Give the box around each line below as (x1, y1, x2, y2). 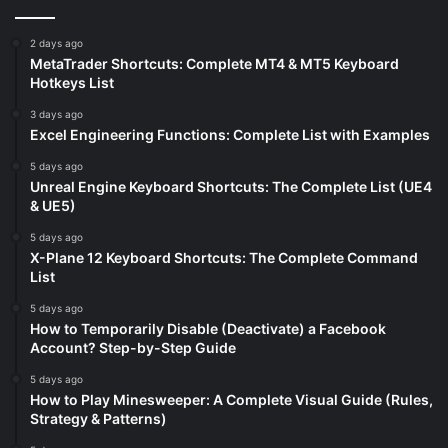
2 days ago (30, 37, 83, 50)
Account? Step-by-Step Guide (30, 339, 236, 357)
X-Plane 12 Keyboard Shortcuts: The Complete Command (30, 249, 418, 267)
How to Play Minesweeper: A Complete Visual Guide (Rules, (30, 391, 433, 409)
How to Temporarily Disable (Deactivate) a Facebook (30, 320, 386, 338)
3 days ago (30, 108, 83, 121)
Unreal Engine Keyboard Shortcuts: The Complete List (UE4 (30, 178, 432, 196)
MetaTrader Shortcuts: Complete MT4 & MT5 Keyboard (30, 55, 399, 73)
